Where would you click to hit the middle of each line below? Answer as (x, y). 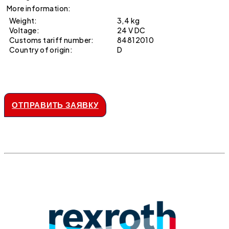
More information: (39, 8)
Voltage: (25, 30)
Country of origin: (41, 50)
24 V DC (131, 30)
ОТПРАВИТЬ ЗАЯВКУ (55, 105)
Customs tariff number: (52, 40)
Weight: (23, 20)
